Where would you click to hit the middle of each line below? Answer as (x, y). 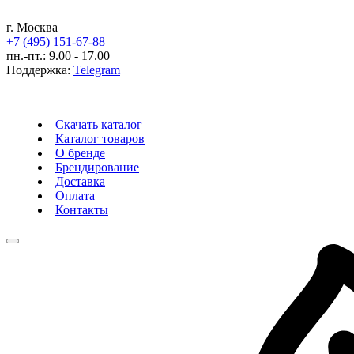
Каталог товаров (100, 139)
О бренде (80, 153)
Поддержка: (38, 70)
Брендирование (97, 167)
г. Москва (32, 27)
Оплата (75, 196)
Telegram (97, 70)
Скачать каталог (99, 124)
